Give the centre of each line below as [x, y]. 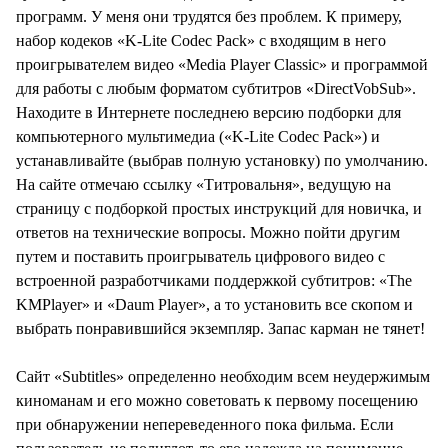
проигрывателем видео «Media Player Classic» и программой [222, 64]
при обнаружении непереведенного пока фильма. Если [205, 424]
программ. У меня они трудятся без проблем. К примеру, [209, 16]
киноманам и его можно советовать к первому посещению [217, 400]
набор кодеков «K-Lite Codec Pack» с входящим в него [201, 40]
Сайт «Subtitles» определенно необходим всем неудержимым [223, 376]
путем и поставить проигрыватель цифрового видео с [200, 256]
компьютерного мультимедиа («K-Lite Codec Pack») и [198, 136]
